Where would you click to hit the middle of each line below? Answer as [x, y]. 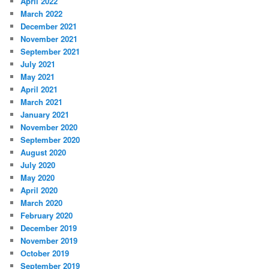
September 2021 [50, 52]
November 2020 [49, 127]
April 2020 [39, 190]
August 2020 [44, 153]
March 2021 [42, 102]
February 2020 [47, 216]
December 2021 [49, 26]
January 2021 [45, 115]
